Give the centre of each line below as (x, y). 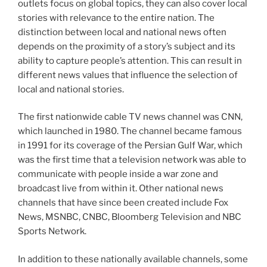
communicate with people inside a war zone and (118, 174)
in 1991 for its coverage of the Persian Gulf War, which (130, 146)
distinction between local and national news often (122, 32)
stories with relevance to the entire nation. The (116, 18)
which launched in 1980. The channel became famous (130, 131)
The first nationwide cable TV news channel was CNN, (130, 117)
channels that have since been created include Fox (123, 203)
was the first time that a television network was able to (132, 160)
